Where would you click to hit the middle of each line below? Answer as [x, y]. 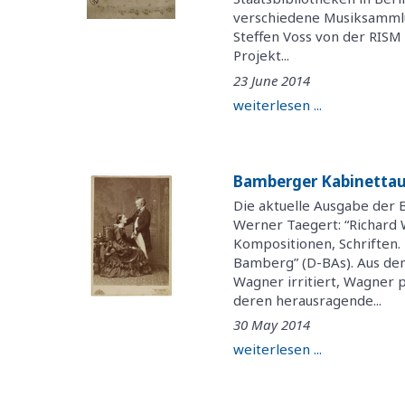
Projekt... [262, 56]
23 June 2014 [272, 80]
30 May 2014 [272, 324]
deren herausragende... [308, 300]
